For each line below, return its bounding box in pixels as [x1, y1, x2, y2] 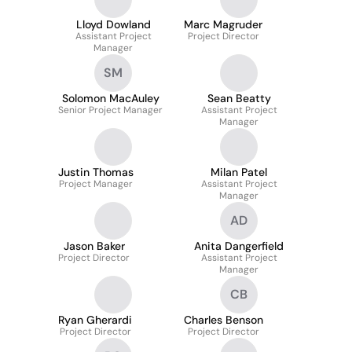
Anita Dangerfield [194, 239, 284, 253]
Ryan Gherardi [58, 313, 132, 327]
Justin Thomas [58, 165, 134, 179]
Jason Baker [63, 239, 125, 253]
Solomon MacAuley [61, 91, 159, 105]
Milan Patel [211, 165, 267, 179]
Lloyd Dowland [75, 17, 151, 31]
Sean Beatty [207, 91, 271, 105]
